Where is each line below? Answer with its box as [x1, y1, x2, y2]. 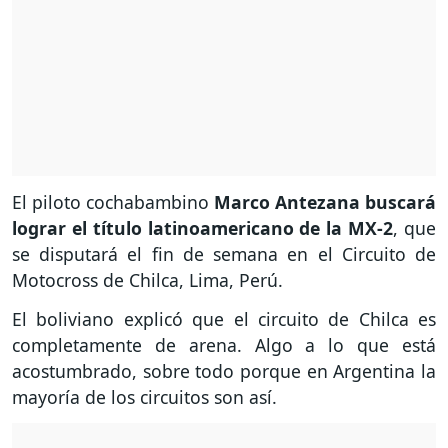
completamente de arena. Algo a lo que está [12, 333, 436, 358]
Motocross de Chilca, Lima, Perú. [12, 268, 283, 293]
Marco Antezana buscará [214, 190, 436, 215]
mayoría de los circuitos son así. [12, 385, 277, 410]
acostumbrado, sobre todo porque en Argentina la [12, 359, 436, 384]
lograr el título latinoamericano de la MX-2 [12, 216, 394, 241]
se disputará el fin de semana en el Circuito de [12, 242, 436, 267]
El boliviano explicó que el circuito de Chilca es [12, 307, 436, 332]
